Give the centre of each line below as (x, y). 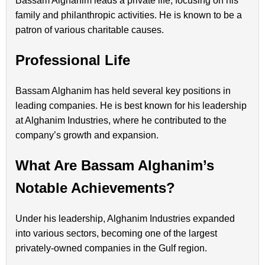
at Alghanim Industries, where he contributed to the (121, 120)
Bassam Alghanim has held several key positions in (123, 91)
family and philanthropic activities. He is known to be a (129, 15)
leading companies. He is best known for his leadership (131, 105)
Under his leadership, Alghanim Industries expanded (125, 218)
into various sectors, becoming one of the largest (116, 233)
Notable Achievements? (95, 188)
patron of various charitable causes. (90, 30)
